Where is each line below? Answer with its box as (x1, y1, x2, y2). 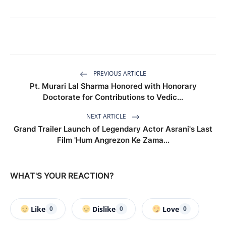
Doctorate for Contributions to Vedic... (43, 92, 183, 102)
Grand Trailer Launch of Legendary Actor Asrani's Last (14, 124, 212, 134)
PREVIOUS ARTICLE (92, 69, 146, 78)
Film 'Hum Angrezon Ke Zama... (56, 135, 169, 145)
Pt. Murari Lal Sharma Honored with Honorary (29, 81, 197, 91)
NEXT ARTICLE (86, 112, 128, 121)
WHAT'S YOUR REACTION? (10, 171, 114, 181)
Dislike (92, 204, 116, 214)
